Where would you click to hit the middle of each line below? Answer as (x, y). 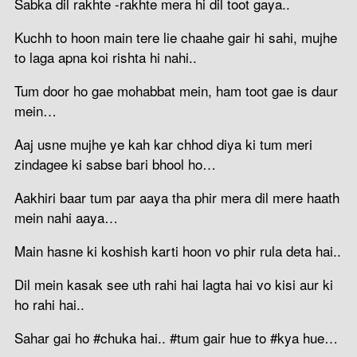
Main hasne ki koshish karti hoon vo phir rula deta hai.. (178, 250)
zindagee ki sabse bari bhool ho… (115, 163)
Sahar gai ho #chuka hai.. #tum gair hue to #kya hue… (176, 337)
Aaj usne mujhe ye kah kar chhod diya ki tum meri (163, 143)
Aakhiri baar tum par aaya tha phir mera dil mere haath (177, 197)
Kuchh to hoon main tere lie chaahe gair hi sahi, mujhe (176, 37)
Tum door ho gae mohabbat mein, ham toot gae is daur (176, 90)
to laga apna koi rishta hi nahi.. (106, 57)
